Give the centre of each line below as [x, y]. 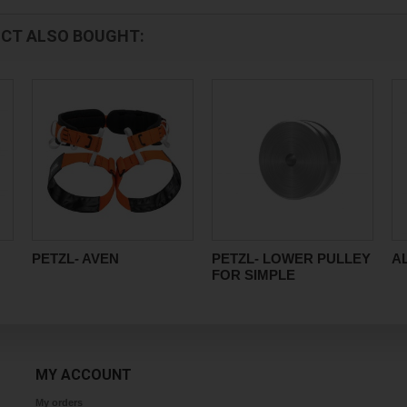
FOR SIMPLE [253, 275]
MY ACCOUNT [84, 375]
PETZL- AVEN [75, 258]
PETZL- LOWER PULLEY [291, 258]
